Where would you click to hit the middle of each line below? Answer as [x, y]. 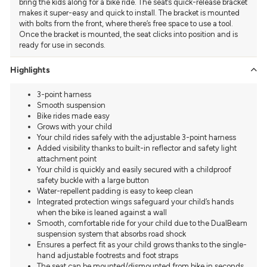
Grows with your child [74, 126]
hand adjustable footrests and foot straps [108, 255]
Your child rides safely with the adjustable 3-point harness [137, 137]
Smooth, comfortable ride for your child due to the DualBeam [142, 223]
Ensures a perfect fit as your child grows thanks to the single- [142, 244]
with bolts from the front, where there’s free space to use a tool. [126, 23]
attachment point [68, 159]
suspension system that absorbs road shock [112, 234]
